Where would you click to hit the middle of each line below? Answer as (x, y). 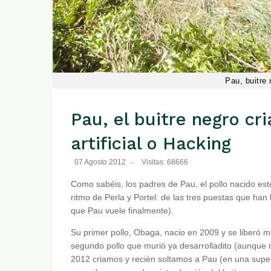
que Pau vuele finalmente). (122, 211)
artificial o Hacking (151, 144)
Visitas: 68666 (165, 162)
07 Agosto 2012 (100, 162)
